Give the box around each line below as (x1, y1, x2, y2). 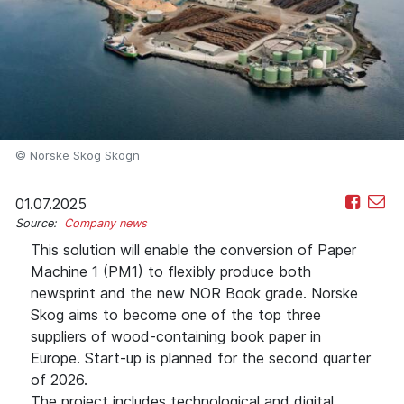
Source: (15, 216, 64, 230)
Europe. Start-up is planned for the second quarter (31, 348, 371, 367)
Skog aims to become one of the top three (31, 305, 321, 324)
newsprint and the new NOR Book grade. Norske (31, 283, 358, 302)
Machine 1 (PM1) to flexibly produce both (31, 262, 311, 280)
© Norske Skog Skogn (15, 147, 140, 162)
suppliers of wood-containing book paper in (31, 326, 321, 345)
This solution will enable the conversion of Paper (31, 240, 356, 259)
